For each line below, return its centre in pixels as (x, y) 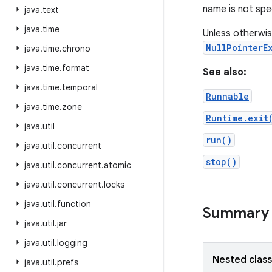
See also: (225, 72)
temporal (80, 87)
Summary (236, 213)
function (74, 204)
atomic (117, 165)
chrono (76, 49)
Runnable (227, 96)
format (76, 68)
